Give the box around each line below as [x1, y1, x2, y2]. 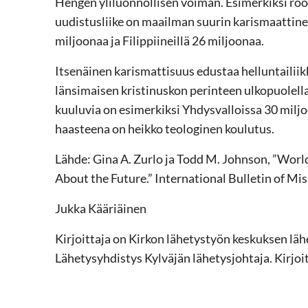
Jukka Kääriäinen [55, 200, 146, 216]
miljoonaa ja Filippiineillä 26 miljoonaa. [55, 32, 264, 48]
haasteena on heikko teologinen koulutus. [55, 120, 274, 136]
